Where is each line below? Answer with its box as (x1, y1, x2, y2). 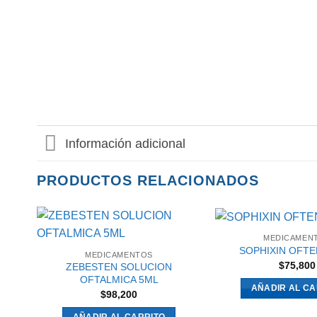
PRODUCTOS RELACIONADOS (37, 173, 259, 189)
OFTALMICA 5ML (79, 274, 158, 286)
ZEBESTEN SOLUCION (66, 261, 172, 273)
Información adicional (65, 136, 186, 151)
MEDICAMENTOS (85, 250, 153, 259)
